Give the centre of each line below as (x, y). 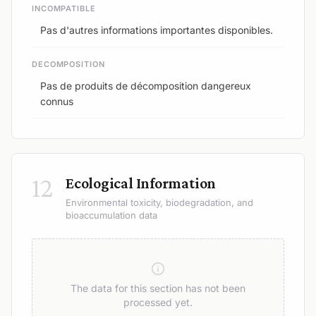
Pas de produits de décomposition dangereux (146, 85)
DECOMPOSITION (68, 64)
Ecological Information (141, 183)
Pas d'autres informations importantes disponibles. (157, 30)
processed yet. (158, 302)
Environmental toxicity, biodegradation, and (159, 202)
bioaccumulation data (111, 215)
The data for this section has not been (158, 288)
